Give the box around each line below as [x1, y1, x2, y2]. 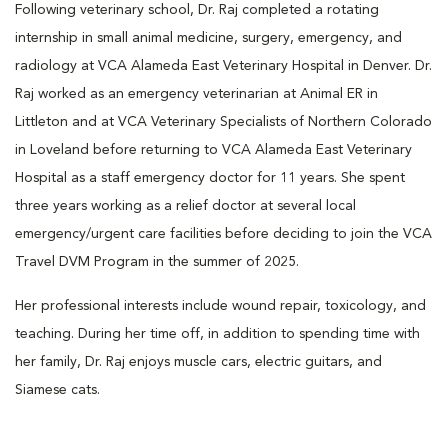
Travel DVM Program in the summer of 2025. [15, 254, 299, 269]
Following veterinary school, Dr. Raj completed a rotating [15, 2, 379, 17]
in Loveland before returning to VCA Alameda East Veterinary [15, 142, 412, 157]
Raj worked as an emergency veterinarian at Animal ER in [15, 86, 378, 101]
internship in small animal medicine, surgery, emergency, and [15, 30, 402, 45]
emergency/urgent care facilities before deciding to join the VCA [15, 226, 432, 241]
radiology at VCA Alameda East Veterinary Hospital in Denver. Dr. [15, 58, 432, 73]
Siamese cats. [15, 382, 100, 397]
